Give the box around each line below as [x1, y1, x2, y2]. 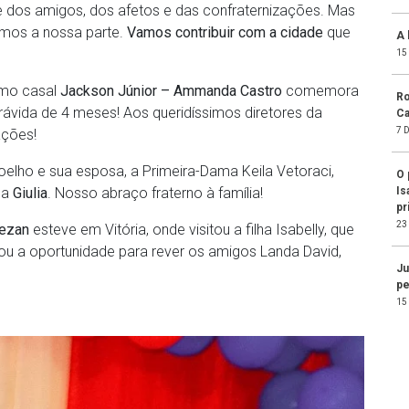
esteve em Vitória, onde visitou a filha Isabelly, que [29, 221, 354, 239]
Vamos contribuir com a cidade [127, 24, 323, 42]
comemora [286, 82, 359, 100]
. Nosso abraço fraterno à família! [47, 184, 263, 203]
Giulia [13, 184, 47, 203]
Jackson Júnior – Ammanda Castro [60, 82, 286, 100]
